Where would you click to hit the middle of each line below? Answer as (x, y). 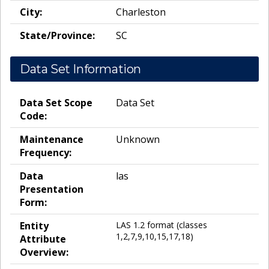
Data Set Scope (56, 103)
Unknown (138, 140)
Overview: (44, 252)
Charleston (141, 12)
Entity (34, 226)
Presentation (52, 189)
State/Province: (57, 36)
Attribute (43, 239)
